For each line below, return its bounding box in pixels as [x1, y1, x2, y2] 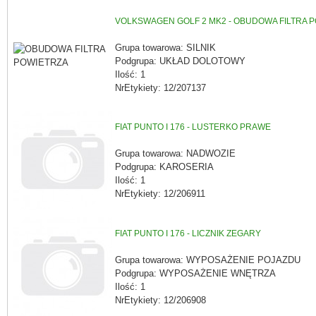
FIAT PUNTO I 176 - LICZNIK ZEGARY [115, 229, 261, 239]
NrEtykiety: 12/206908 [115, 294, 206, 305]
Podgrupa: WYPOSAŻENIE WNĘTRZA [115, 267, 276, 279]
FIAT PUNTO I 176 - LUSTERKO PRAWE [115, 122, 271, 133]
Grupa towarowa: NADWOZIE [115, 147, 236, 159]
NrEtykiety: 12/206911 [115, 188, 205, 199]
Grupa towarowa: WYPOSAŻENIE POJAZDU [115, 254, 300, 265]
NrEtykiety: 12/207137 [115, 82, 206, 93]
